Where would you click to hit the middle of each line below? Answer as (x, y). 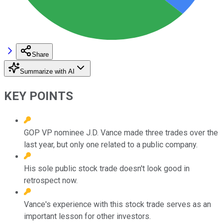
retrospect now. (51, 180)
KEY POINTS (39, 96)
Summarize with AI (47, 71)
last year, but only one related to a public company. (111, 144)
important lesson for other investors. (87, 216)
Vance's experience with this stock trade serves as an (117, 204)
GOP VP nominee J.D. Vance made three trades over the (121, 132)
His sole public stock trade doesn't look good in (107, 168)
